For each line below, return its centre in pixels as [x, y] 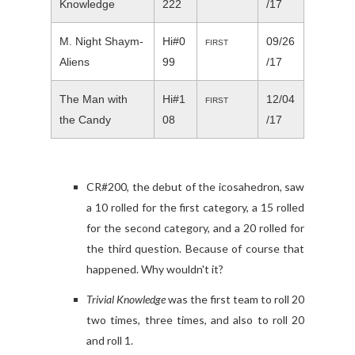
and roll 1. [111, 341]
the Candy [85, 120]
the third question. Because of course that [195, 249]
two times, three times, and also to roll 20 [195, 320]
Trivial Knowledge [126, 300]
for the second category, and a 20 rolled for [195, 228]
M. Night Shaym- [101, 42]
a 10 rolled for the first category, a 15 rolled [195, 208]
